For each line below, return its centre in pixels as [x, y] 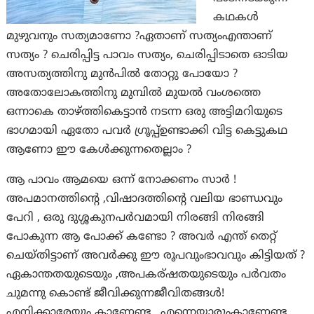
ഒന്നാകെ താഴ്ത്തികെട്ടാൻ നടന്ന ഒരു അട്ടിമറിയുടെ [145, 112]
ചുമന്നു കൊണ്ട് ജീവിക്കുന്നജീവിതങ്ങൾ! [116, 294]
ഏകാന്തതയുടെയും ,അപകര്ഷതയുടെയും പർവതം [146, 275]
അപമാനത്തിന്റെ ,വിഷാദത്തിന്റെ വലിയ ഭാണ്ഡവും [145, 199]
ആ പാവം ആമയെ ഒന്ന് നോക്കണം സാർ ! [122, 180]
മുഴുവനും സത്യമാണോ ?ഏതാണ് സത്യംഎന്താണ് [139, 37]
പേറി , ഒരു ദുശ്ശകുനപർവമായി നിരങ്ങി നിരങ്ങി [136, 218]
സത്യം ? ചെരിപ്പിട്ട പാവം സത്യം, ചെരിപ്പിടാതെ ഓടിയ [148, 56]
